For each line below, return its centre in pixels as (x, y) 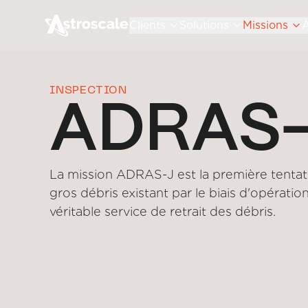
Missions (265, 25)
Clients (147, 25)
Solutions (204, 25)
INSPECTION (88, 91)
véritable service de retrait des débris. (163, 211)
